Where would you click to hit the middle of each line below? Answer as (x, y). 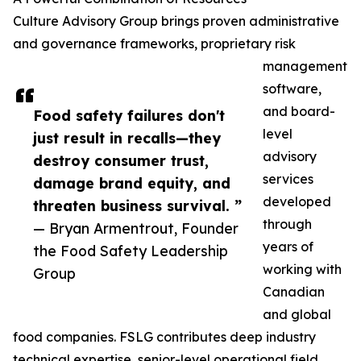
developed (297, 202)
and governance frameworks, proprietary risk (154, 44)
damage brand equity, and (132, 183)
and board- (299, 112)
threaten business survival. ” (137, 206)
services (288, 179)
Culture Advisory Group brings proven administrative (176, 21)
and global (297, 315)
